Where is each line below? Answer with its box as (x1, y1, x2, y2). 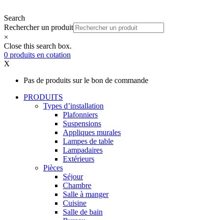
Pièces (43, 163, 63, 172)
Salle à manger (63, 190, 109, 198)
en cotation (37, 50, 71, 59)
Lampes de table (63, 137, 113, 145)
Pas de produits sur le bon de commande (24, 76, 148, 84)
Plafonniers (63, 110, 98, 119)
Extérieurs (63, 154, 94, 163)
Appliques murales (63, 128, 121, 137)
